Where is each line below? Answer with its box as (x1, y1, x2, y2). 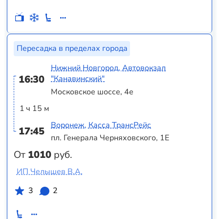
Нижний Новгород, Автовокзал (51, 63, 166, 74)
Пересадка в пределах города (16, 43, 128, 54)
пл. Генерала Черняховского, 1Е (51, 132, 170, 144)
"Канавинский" (51, 73, 105, 85)
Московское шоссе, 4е (51, 86, 134, 97)
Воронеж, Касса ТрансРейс (51, 119, 152, 131)
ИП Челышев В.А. (16, 166, 83, 177)
